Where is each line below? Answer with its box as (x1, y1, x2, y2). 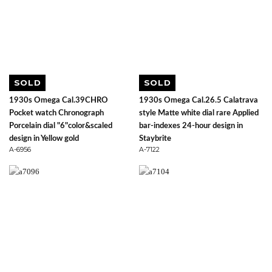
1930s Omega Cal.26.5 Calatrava (139, 96, 258, 104)
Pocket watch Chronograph (9, 109, 104, 117)
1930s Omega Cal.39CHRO (9, 96, 108, 104)
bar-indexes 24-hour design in (139, 121, 243, 130)
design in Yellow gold (9, 134, 79, 143)
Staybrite (139, 134, 171, 143)
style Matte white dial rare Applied (139, 109, 259, 117)
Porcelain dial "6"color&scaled (9, 121, 112, 130)
